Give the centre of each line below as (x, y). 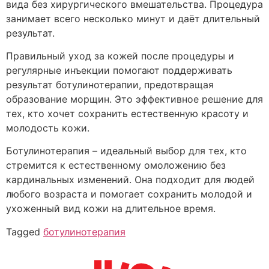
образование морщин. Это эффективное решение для (134, 99)
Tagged (25, 231)
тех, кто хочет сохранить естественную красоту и (127, 114)
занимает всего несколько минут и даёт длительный (133, 18)
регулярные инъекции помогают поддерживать (119, 71)
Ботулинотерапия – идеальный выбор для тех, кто (126, 151)
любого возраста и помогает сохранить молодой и (129, 194)
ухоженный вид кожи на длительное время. (111, 209)
